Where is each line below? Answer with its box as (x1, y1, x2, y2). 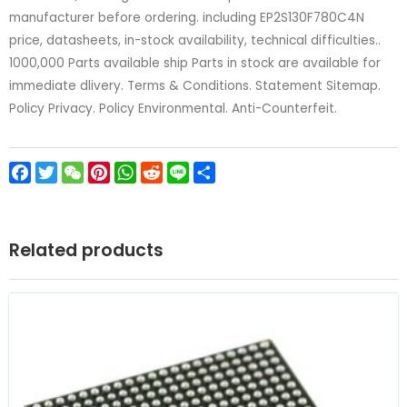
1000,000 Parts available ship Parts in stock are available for (9, 54, 381, 72)
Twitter (57, 162, 109, 184)
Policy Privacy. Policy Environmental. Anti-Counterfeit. (9, 99, 337, 117)
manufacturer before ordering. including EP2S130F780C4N (9, 8, 364, 26)
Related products (9, 238, 164, 263)
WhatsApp (136, 162, 213, 184)
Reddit (163, 162, 208, 184)
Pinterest (110, 162, 175, 184)
